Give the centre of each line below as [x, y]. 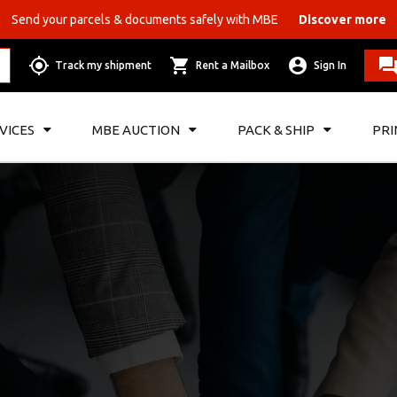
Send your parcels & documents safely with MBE [146, 19]
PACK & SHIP [276, 129]
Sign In [331, 65]
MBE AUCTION [136, 129]
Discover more [342, 19]
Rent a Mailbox [233, 65]
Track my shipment [104, 65]
